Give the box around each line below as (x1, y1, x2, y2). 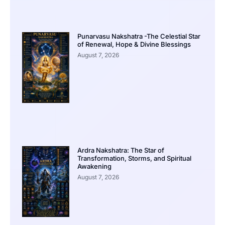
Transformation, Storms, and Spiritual (77, 154, 191, 163)
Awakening (77, 162, 111, 171)
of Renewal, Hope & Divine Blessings (77, 40, 191, 49)
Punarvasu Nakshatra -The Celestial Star (77, 32, 200, 41)
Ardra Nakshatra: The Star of (77, 146, 164, 155)
